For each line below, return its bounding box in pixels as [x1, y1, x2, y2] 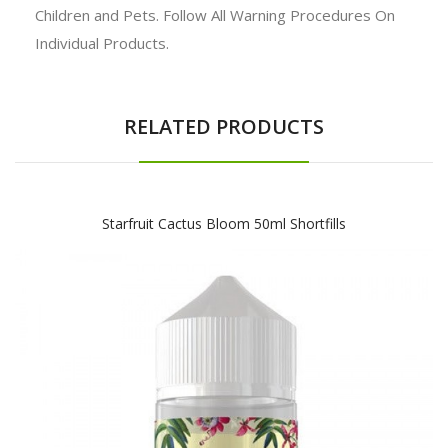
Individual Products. [35, 32, 181, 53]
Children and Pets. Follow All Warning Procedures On [35, 4, 395, 25]
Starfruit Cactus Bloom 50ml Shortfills [102, 213, 346, 233]
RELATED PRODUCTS [124, 112, 324, 140]
